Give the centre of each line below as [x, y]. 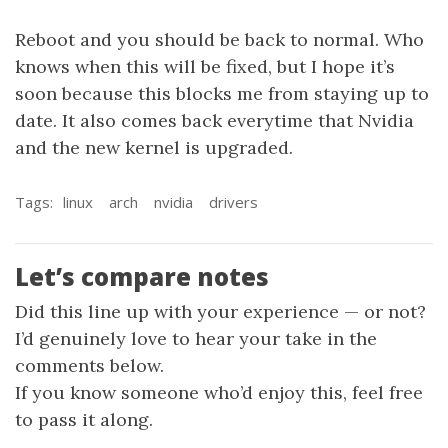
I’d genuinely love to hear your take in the [196, 338]
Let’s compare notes [142, 276]
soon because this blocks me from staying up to [222, 93]
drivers [233, 201]
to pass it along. [84, 419]
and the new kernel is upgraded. [154, 147]
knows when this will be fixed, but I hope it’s [205, 66]
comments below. [89, 365]
